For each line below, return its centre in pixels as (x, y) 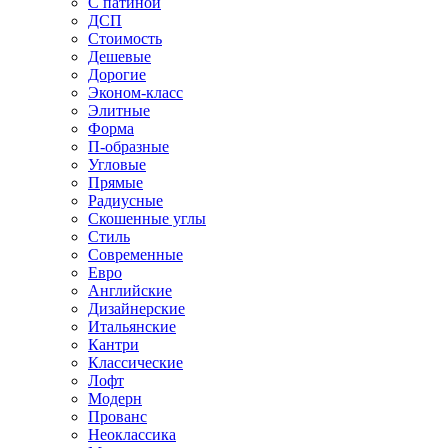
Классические (135, 362)
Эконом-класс (135, 92)
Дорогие (117, 74)
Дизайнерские (136, 308)
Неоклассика (132, 434)
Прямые (115, 182)
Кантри (113, 344)
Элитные (119, 110)
